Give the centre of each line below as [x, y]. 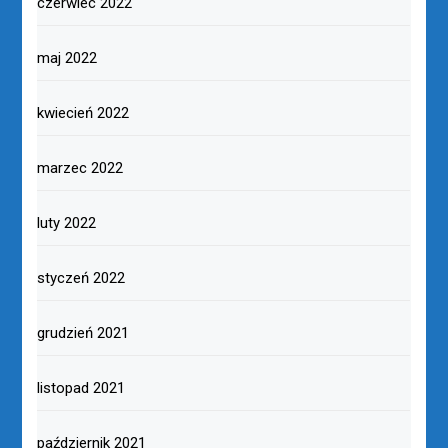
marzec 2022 [80, 167]
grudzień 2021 [83, 332]
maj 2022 [67, 57]
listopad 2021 [81, 387]
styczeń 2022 [81, 277]
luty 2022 [67, 222]
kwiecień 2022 [83, 112]
